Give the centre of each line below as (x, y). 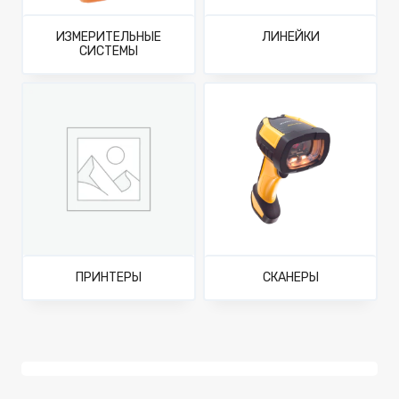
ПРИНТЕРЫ (109, 277)
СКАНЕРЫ (290, 277)
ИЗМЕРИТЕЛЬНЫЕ (109, 37)
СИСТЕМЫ (109, 51)
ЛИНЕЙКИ (290, 37)
